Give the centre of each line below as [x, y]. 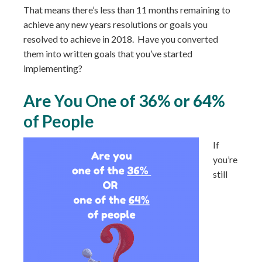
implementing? [53, 68]
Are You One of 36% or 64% [124, 100]
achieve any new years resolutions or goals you [116, 24]
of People [59, 121]
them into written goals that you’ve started [108, 53]
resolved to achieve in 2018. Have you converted [121, 39]
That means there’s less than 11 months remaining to [127, 9]
